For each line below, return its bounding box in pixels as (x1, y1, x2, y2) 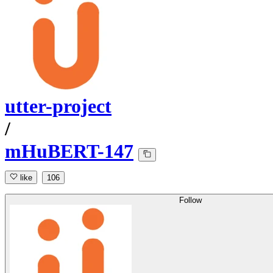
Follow (179, 196, 202, 205)
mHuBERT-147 (5, 140, 133, 163)
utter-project (5, 95, 112, 118)
